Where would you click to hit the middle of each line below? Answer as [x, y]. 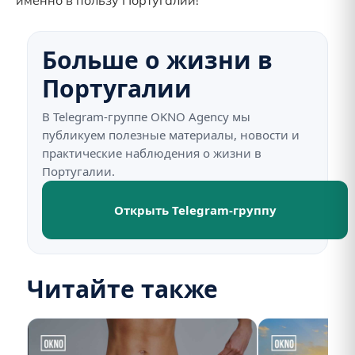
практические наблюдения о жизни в [152, 153]
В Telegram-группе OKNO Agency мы [146, 116]
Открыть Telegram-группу [195, 210]
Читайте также [122, 289]
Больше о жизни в [157, 60]
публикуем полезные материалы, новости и [171, 135]
